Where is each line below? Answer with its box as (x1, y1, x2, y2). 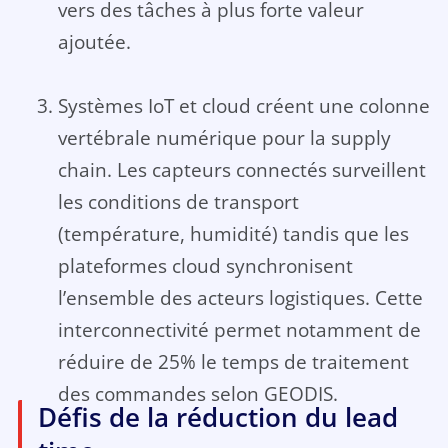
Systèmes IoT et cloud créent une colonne (57, 92, 430, 120)
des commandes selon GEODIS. (57, 380, 338, 408)
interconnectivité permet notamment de (57, 316, 421, 344)
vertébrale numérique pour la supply (57, 124, 391, 152)
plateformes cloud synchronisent (57, 252, 353, 280)
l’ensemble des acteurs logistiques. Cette (57, 284, 423, 312)
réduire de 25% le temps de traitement (57, 348, 409, 376)
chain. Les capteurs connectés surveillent (57, 156, 426, 184)
